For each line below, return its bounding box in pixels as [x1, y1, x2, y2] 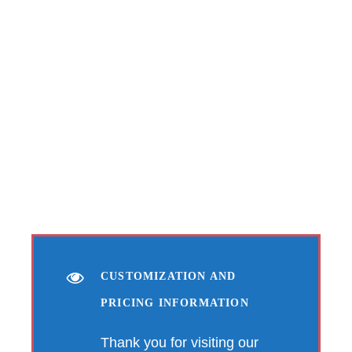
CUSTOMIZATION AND [101, 269, 236, 282]
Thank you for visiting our [101, 334, 258, 350]
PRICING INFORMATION [101, 296, 249, 309]
